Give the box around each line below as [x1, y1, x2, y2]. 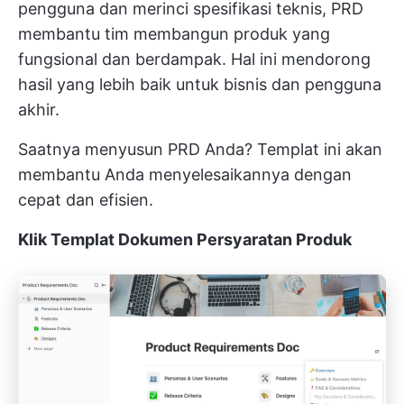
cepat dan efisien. [18, 190, 153, 210]
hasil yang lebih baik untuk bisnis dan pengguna [18, 75, 381, 95]
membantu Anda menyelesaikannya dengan [18, 165, 352, 185]
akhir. [18, 100, 60, 120]
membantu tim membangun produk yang [18, 24, 330, 44]
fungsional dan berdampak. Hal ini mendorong [18, 50, 371, 69]
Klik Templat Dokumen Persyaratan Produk [18, 230, 352, 250]
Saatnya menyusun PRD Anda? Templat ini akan [18, 140, 382, 160]
